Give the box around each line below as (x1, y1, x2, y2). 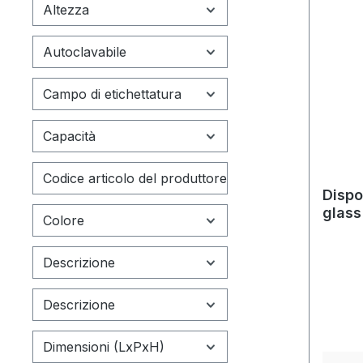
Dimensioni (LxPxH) (43, 338, 164, 355)
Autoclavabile (43, 43, 126, 60)
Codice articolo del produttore (43, 169, 227, 186)
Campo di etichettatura (43, 85, 181, 102)
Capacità (43, 127, 96, 144)
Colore (43, 211, 84, 228)
